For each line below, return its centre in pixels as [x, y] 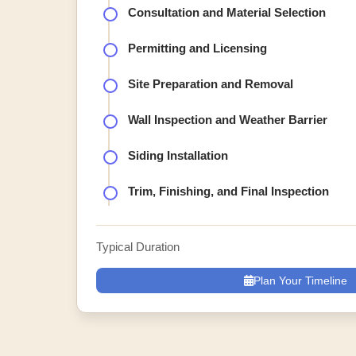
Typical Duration [138, 247]
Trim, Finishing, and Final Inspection [228, 191]
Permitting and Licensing [197, 48]
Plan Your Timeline [300, 281]
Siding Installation [178, 155]
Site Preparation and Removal [211, 84]
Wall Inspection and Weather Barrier [228, 120]
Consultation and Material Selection [227, 12]
